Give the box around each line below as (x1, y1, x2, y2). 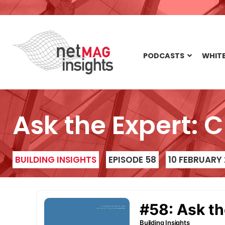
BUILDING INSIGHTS (15, 154, 96, 166)
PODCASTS (143, 51, 184, 61)
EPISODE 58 (108, 154, 156, 166)
